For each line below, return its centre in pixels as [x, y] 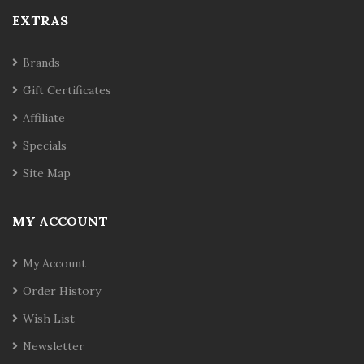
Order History [62, 291]
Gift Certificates [67, 90]
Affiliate [44, 118]
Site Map [47, 173]
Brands [41, 63]
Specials [45, 145]
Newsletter [54, 346]
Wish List [49, 318]
